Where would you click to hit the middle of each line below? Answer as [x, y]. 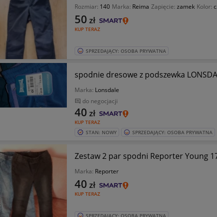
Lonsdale [107, 90]
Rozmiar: [87, 7]
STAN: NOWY [101, 132]
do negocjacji [100, 101]
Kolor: [205, 7]
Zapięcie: [164, 7]
